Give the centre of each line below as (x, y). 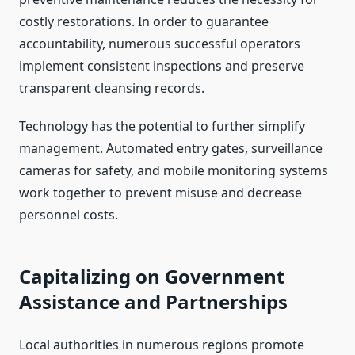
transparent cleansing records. (112, 88)
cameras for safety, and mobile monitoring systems (174, 171)
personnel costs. (69, 215)
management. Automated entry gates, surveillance (171, 149)
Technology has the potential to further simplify (162, 126)
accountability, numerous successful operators (160, 44)
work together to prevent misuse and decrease (160, 193)
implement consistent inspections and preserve (162, 66)
